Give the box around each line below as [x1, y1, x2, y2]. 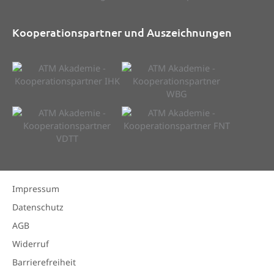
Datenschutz [12, 201, 64, 213]
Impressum [12, 182, 59, 194]
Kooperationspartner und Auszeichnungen [12, 25, 232, 40]
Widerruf [12, 237, 49, 250]
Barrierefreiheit [12, 256, 76, 268]
